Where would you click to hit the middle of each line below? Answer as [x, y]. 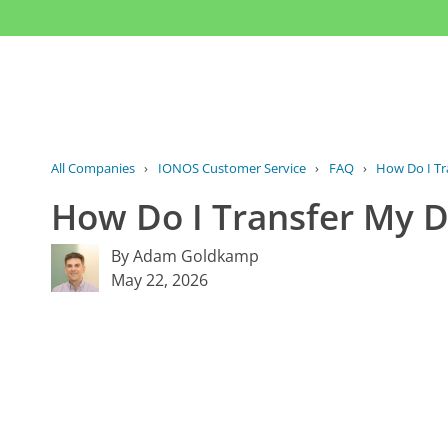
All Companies [93, 168]
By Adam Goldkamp [185, 256]
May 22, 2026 [160, 280]
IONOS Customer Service [231, 168]
